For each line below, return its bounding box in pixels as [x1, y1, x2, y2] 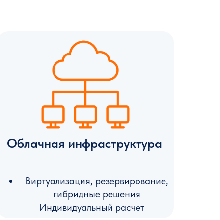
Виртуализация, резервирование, [25, 175, 168, 187]
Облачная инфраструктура [6, 136, 162, 151]
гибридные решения [53, 188, 140, 200]
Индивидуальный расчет [39, 201, 144, 213]
